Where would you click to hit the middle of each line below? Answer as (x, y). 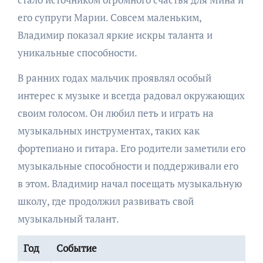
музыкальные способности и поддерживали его (128, 166)
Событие (76, 248)
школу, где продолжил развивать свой (105, 201)
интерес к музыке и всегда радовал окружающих (131, 95)
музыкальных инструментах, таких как (108, 130)
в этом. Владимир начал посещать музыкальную (129, 183)
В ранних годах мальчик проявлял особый (114, 77)
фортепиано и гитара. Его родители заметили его (131, 148)
